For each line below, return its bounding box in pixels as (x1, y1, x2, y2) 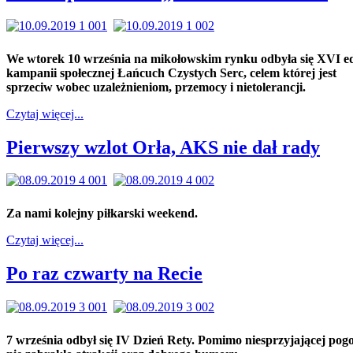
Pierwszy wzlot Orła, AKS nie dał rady (6, 136, 320, 158)
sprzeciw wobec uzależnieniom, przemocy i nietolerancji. (6, 80, 306, 94)
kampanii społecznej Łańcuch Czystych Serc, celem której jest (6, 65, 336, 80)
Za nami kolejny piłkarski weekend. (6, 206, 198, 221)
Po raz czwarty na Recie (6, 263, 203, 284)
